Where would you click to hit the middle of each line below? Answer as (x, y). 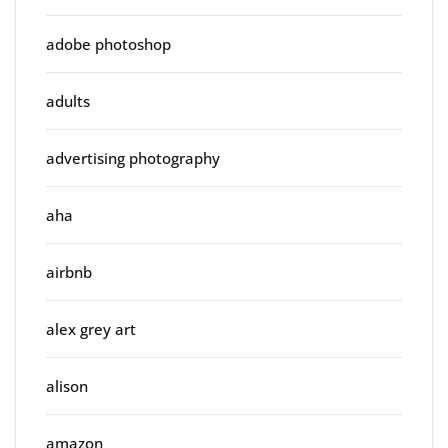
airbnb (69, 272)
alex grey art (91, 329)
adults (68, 101)
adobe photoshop (108, 44)
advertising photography (133, 158)
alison (67, 386)
